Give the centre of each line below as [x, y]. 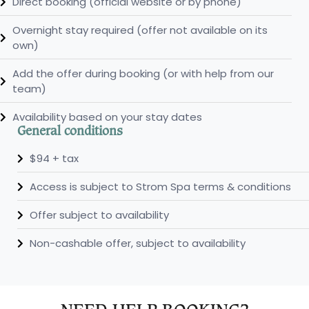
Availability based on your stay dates [107, 117]
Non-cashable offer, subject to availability [137, 243]
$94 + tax [54, 158]
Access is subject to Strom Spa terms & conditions [160, 186]
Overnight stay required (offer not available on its [140, 30]
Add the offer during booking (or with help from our [143, 73]
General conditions [70, 131]
